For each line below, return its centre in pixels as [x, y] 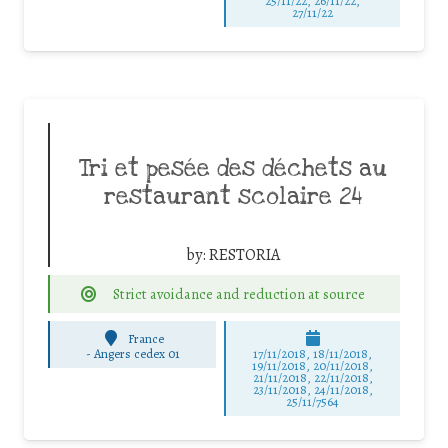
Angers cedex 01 [136, 354]
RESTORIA [244, 254]
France [146, 338]
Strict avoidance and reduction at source [238, 293]
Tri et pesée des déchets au [233, 168]
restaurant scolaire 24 [233, 196]
